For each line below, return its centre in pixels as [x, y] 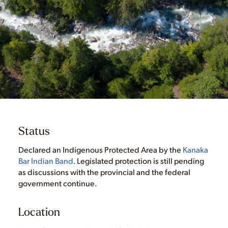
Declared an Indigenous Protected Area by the [100, 150]
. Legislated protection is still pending [138, 161]
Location [39, 212]
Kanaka [195, 150]
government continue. [58, 183]
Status [34, 131]
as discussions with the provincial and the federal [104, 172]
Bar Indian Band [46, 161]
